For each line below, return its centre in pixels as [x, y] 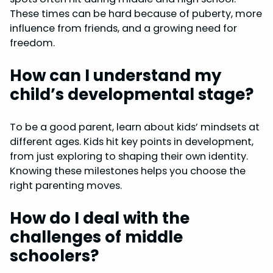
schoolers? [54, 256]
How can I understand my [115, 75]
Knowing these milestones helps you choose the [128, 171]
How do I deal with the [100, 218]
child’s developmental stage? [132, 94]
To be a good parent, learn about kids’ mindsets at [135, 127]
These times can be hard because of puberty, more [136, 13]
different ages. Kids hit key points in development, [132, 141]
